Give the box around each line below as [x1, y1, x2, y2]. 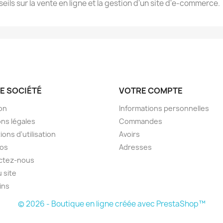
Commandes [119, 116, 162, 126]
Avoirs [119, 129, 140, 139]
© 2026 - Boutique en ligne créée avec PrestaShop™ [17, 199, 206, 209]
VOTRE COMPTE [119, 85, 183, 96]
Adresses [119, 142, 152, 152]
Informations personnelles [119, 104, 209, 113]
